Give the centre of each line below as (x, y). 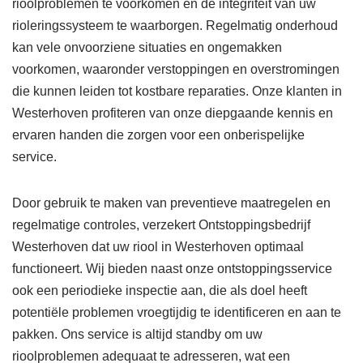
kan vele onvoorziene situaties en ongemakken (147, 48)
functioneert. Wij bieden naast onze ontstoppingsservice (172, 269)
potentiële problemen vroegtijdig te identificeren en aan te (177, 313)
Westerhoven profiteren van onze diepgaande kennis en (173, 113)
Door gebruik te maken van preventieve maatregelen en (171, 203)
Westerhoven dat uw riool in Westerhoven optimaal (158, 247)
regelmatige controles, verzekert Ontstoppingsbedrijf (161, 225)
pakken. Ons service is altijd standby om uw (137, 335)
